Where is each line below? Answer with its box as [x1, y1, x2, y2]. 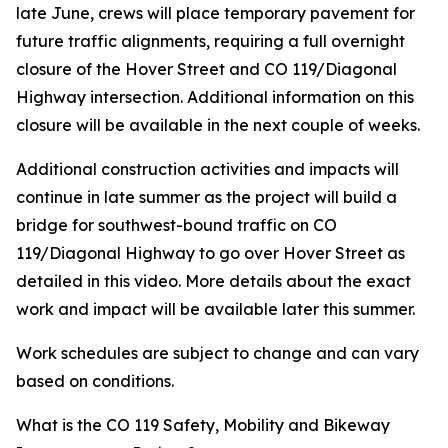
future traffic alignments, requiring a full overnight [16, 31, 405, 51]
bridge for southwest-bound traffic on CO [16, 215, 337, 235]
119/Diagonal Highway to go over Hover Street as [16, 243, 405, 263]
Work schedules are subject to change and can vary [16, 343, 419, 363]
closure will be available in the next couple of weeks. [16, 115, 420, 135]
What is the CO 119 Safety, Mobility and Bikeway [16, 415, 390, 435]
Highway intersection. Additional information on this [16, 87, 414, 107]
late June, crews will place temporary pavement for [16, 3, 415, 23]
